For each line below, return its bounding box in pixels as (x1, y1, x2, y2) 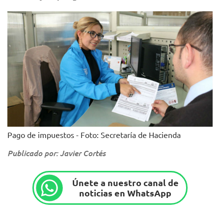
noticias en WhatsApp (79, 187, 172, 199)
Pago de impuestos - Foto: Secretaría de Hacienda (7, 129, 181, 139)
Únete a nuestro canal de (72, 177, 179, 189)
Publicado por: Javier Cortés (7, 147, 106, 158)
